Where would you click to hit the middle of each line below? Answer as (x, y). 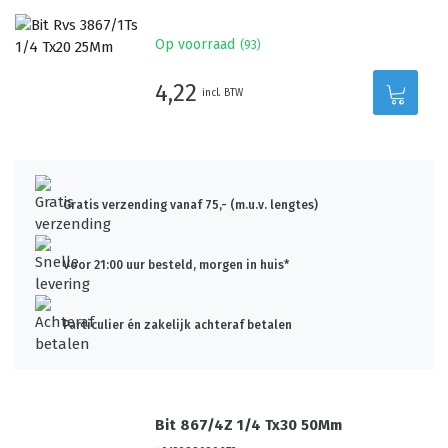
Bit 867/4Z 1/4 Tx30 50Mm (249, 425)
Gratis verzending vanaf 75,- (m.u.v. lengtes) (190, 205)
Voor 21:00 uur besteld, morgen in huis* (176, 265)
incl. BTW (223, 92)
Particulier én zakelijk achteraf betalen (177, 325)
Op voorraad (195, 44)
